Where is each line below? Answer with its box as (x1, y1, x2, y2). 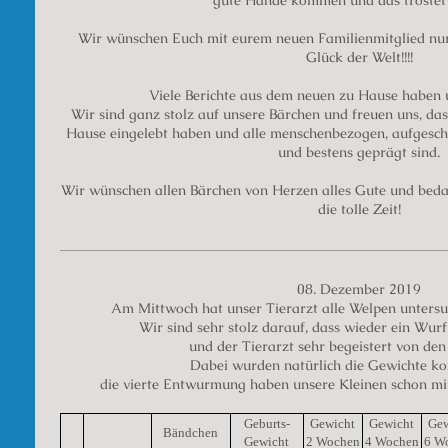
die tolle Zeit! (317, 200, 401, 219)
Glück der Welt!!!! (305, 48, 413, 67)
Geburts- (243, 416, 290, 432)
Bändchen (163, 425, 219, 441)
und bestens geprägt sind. (278, 143, 441, 162)
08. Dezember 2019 (297, 280, 422, 299)
